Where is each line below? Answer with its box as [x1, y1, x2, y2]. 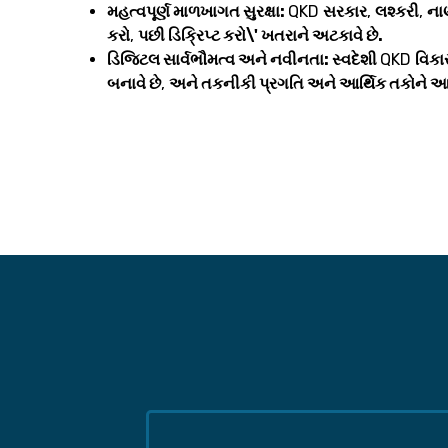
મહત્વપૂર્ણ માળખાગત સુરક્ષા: [107, 2, 288, 22]
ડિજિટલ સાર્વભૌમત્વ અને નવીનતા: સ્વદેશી [107, 50, 380, 70]
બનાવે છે [107, 74, 161, 94]
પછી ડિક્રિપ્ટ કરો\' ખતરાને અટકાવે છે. [138, 26, 383, 46]
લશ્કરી [375, 2, 419, 22]
